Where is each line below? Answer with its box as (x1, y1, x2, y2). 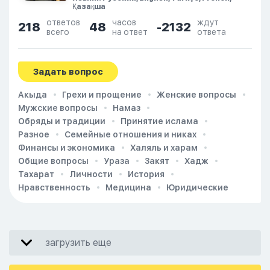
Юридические (166, 183, 228, 192)
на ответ (112, 27, 148, 37)
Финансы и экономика (18, 143, 115, 152)
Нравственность (18, 183, 90, 192)
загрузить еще (45, 237, 111, 248)
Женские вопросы (157, 90, 236, 99)
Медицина (105, 183, 151, 192)
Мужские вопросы (18, 103, 98, 113)
